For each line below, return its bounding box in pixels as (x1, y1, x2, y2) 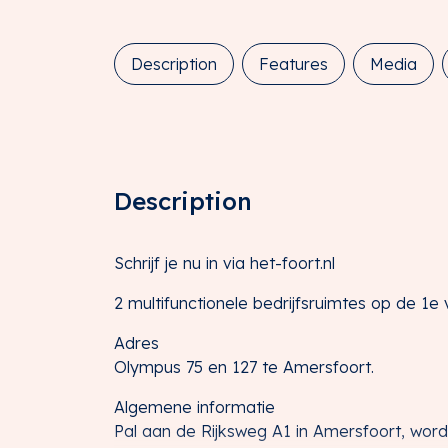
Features (259, 53, 328, 74)
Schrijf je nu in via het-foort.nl (114, 252, 335, 273)
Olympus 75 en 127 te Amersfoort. (114, 356, 374, 377)
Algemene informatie (114, 396, 275, 417)
